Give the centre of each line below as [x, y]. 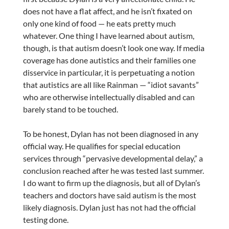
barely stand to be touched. [70, 109]
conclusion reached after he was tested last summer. [113, 171]
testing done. [45, 220]
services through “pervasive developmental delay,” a [113, 158]
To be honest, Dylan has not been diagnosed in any [110, 134]
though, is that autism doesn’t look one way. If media [113, 48]
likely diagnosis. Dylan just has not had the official [109, 208]
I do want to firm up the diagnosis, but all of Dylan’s [111, 183]
